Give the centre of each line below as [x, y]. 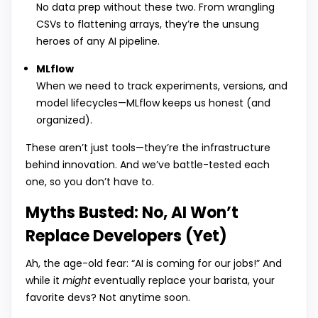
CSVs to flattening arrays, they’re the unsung [148, 24]
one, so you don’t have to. [90, 182]
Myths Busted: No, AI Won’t [132, 213]
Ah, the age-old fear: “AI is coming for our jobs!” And [154, 264]
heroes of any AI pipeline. [98, 42]
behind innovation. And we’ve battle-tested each [148, 165]
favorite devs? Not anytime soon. [108, 298]
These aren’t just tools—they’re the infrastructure [148, 148]
